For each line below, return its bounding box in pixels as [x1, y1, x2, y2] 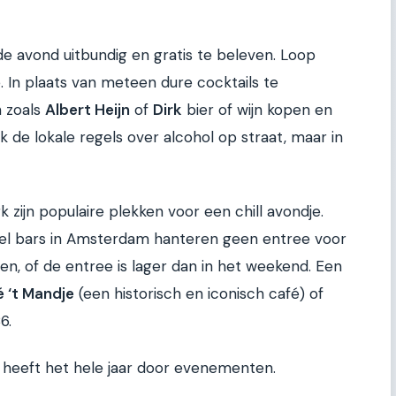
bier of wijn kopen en [182, 99, 332, 119]
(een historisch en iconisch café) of [74, 283, 324, 303]
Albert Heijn [45, 99, 130, 119]
